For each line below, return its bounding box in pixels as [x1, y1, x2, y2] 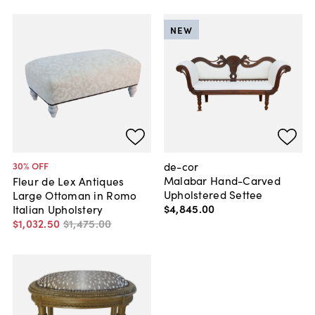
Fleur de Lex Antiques [12, 173, 124, 189]
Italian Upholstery [12, 201, 103, 217]
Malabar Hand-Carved [163, 172, 281, 188]
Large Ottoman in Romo [12, 187, 137, 203]
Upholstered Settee [163, 186, 263, 202]
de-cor [163, 158, 199, 174]
